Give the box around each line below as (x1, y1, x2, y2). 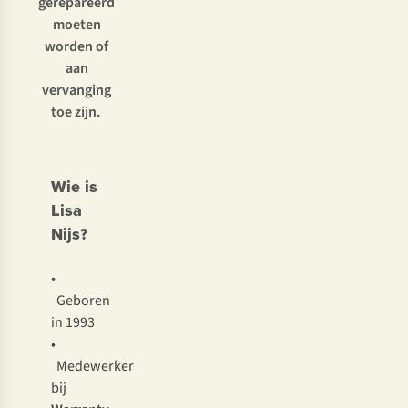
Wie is (51, 175, 97, 199)
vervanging (42, 80, 111, 101)
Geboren (56, 291, 110, 311)
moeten (52, 15, 101, 36)
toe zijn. (50, 102, 103, 123)
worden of (45, 36, 108, 57)
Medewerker (51, 356, 134, 377)
